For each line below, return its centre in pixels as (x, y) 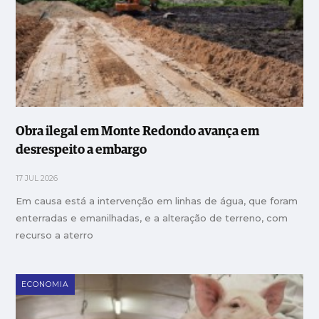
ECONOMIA (46, 285)
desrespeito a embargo (82, 151)
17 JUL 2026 (37, 179)
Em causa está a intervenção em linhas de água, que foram (157, 201)
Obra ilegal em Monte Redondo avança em (138, 132)
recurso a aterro (55, 235)
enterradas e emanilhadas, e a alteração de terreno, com (152, 218)
